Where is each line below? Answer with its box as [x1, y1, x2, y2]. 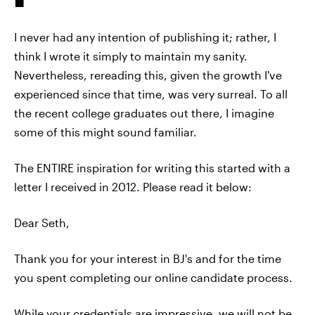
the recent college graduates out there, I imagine [14, 106, 274, 120]
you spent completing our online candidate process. [14, 271, 292, 284]
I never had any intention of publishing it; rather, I [14, 30, 276, 44]
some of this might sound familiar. [14, 125, 197, 139]
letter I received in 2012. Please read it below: [14, 180, 252, 193]
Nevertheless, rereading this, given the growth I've [14, 68, 282, 82]
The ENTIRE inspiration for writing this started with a [14, 161, 290, 174]
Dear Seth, [14, 216, 70, 229]
